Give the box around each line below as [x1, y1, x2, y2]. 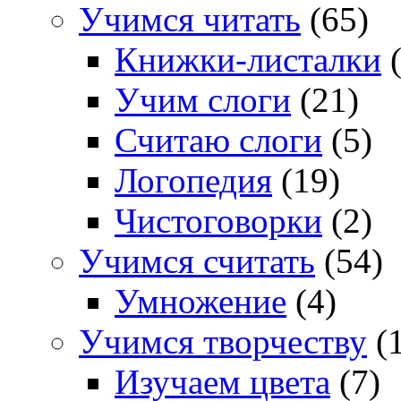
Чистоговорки [115, 201, 322, 241]
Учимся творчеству [79, 322, 367, 362]
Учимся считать [79, 242, 315, 281]
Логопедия [115, 161, 272, 200]
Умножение [115, 282, 286, 321]
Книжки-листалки [115, 40, 381, 80]
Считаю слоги [115, 121, 322, 160]
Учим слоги [115, 81, 291, 120]
